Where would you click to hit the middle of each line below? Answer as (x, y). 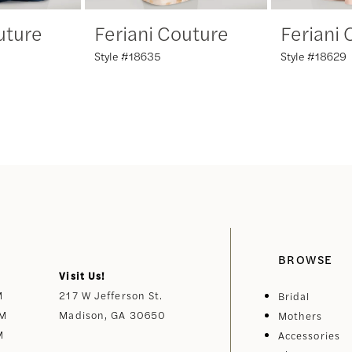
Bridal (294, 296)
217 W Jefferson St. (111, 295)
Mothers (300, 316)
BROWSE (305, 259)
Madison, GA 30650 (113, 315)
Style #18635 (128, 56)
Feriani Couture (161, 33)
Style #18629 (313, 56)
